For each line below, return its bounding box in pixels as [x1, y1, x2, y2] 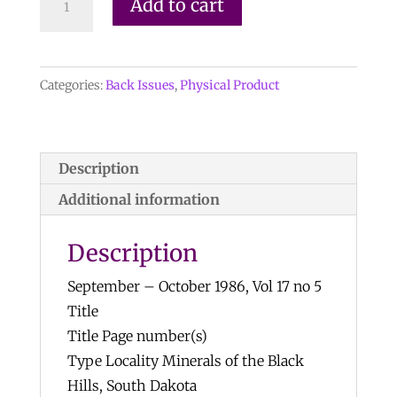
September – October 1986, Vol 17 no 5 [66, 277, 322, 295]
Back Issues [105, 77, 175, 93]
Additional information [58, 191, 220, 208]
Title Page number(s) [66, 327, 207, 345]
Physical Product [179, 77, 279, 93]
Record [38, 11, 84, 28]
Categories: [39, 77, 105, 93]
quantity [38, 160, 95, 177]
